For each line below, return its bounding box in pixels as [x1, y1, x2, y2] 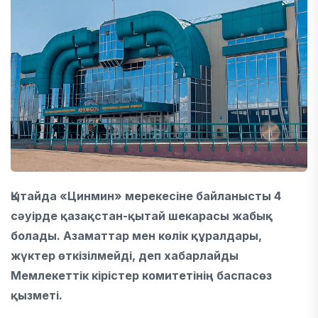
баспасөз [216, 268, 272, 283]
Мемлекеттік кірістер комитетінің [11, 268, 213, 283]
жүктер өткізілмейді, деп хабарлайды [11, 248, 238, 263]
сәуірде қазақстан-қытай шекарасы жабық [11, 209, 273, 223]
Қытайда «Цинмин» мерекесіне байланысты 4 [11, 189, 281, 203]
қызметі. [11, 288, 62, 302]
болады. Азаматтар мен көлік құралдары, [11, 229, 262, 243]
